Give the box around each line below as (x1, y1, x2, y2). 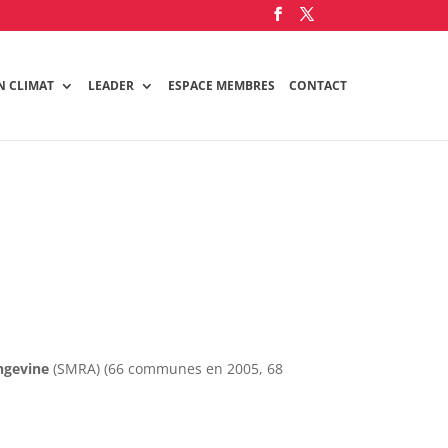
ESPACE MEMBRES (168, 76, 276, 94)
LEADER (88, 76, 135, 94)
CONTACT (289, 76, 348, 94)
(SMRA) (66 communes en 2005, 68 (49, 359, 284, 379)
